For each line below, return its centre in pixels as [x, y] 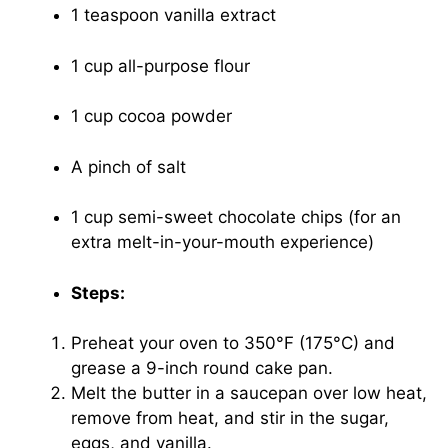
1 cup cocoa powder [151, 116]
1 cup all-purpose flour [160, 65]
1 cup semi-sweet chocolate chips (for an [236, 217]
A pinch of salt [128, 166]
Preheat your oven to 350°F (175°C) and [233, 343]
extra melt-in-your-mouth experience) [222, 242]
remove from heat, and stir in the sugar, [230, 418]
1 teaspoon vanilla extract [173, 15]
